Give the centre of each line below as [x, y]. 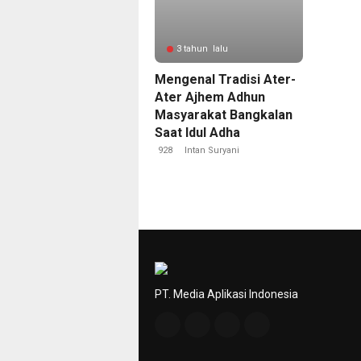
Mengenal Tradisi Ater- [225, 79]
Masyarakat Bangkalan [224, 115]
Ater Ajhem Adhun [210, 97]
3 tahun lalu [202, 49]
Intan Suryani [212, 150]
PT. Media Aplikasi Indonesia [226, 294]
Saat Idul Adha [197, 133]
